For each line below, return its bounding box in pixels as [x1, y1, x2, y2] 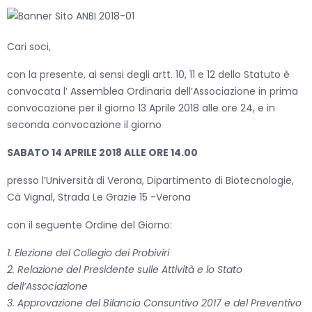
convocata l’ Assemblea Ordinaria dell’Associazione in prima [7, 84, 298, 99]
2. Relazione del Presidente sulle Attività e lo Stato [7, 263, 242, 277]
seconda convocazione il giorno [7, 118, 162, 132]
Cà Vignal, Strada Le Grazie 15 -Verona [7, 190, 191, 205]
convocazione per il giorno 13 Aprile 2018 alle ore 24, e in [7, 101, 275, 116]
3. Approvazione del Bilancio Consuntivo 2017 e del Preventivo [7, 296, 302, 311]
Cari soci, [7, 40, 51, 54]
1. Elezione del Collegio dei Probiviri [7, 246, 169, 260]
